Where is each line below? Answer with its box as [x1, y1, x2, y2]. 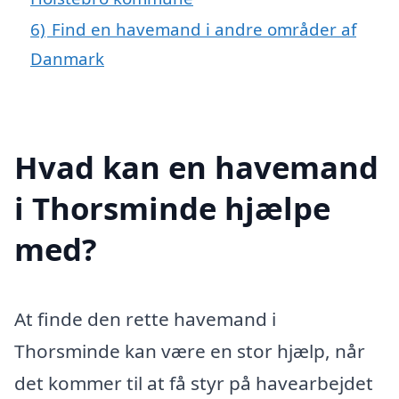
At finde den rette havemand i [14, 305, 276, 331]
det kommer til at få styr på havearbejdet [14, 370, 373, 395]
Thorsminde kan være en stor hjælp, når [14, 338, 365, 363]
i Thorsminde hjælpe [14, 186, 330, 229]
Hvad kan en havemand [14, 145, 379, 188]
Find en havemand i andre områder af [52, 17, 356, 40]
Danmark [30, 46, 104, 69]
